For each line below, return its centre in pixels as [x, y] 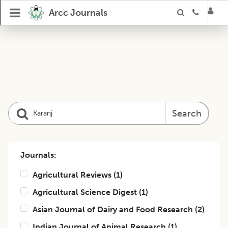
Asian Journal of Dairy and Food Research [113, 209]
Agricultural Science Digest [85, 192]
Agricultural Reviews [72, 175]
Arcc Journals [78, 13]
